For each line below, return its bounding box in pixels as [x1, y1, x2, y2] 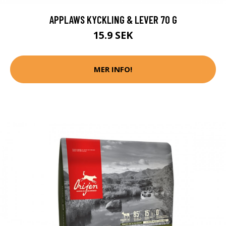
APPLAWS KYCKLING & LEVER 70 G [49, 13, 177, 26]
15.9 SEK [93, 28, 133, 42]
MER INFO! [94, 64, 132, 75]
